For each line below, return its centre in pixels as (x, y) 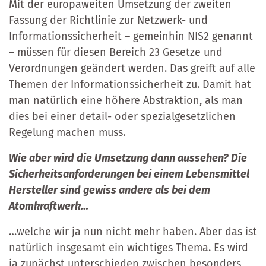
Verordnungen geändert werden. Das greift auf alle (132, 68)
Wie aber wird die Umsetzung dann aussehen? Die (128, 158)
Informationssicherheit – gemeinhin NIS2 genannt (131, 36)
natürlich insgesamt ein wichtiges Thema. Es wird (129, 247)
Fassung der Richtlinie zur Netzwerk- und (108, 20)
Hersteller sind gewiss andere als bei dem (110, 190)
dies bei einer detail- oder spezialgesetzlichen (122, 116)
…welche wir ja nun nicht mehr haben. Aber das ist (133, 231)
